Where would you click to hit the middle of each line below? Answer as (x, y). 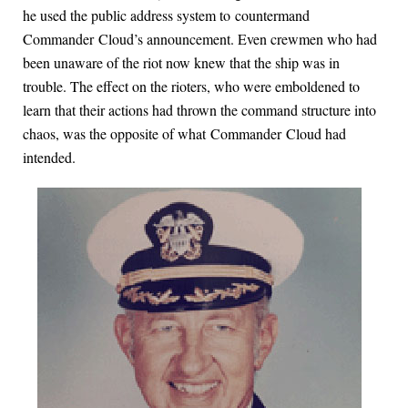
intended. (49, 158)
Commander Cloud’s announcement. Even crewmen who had (200, 39)
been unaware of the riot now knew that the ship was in (181, 63)
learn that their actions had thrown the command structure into (199, 110)
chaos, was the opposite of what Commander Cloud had (184, 134)
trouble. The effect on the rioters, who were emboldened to (191, 87)
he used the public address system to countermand (166, 15)
